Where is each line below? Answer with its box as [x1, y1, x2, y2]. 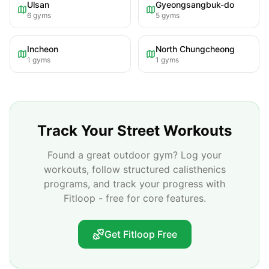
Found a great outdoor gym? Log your [47, 149, 222, 161]
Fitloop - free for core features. [63, 192, 206, 204]
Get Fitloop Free [104, 228, 177, 240]
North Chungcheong [156, 44, 235, 54]
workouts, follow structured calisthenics [43, 163, 226, 175]
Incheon [27, 44, 58, 54]
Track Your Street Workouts [37, 122, 232, 139]
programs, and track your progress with [44, 178, 225, 190]
